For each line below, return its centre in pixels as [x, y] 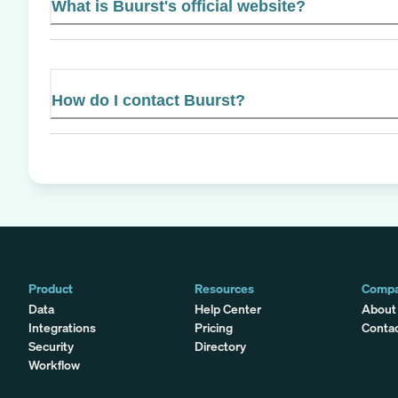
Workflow [54, 364]
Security [51, 346]
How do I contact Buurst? [148, 100]
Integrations [62, 327]
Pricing [214, 327]
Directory [221, 346]
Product [51, 288]
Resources [225, 288]
